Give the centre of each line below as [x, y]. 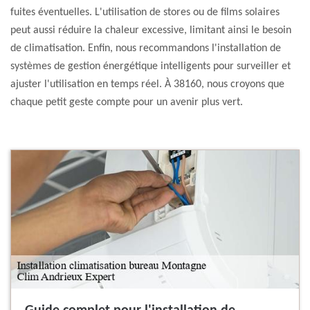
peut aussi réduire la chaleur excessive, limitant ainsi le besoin [151, 31]
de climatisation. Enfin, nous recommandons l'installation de [146, 49]
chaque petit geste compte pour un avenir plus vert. [127, 103]
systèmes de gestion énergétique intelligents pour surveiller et [151, 67]
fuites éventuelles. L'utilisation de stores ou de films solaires [145, 13]
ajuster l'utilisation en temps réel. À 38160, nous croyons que [147, 85]
